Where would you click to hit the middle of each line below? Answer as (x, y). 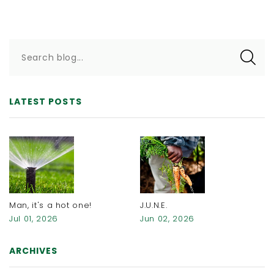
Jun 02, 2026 (167, 219)
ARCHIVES (34, 251)
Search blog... (53, 57)
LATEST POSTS (46, 101)
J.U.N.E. (154, 206)
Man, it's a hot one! (50, 206)
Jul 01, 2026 (34, 219)
